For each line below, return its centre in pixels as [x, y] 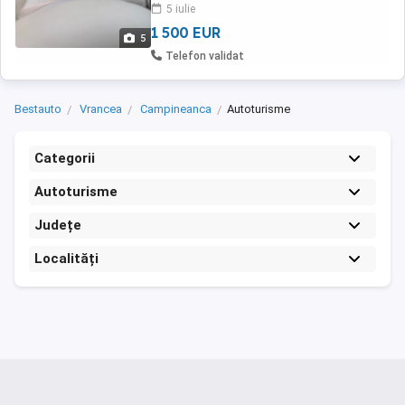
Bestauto [38, 109]
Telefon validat [205, 56]
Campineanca [176, 109]
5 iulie [181, 9]
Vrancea [101, 109]
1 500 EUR [186, 33]
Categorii [65, 158]
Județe [58, 225]
